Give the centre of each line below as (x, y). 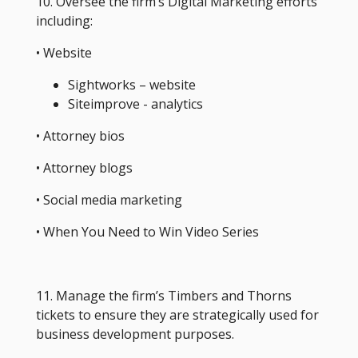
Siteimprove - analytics (135, 103)
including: (64, 20)
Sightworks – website (131, 84)
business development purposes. (135, 334)
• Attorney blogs (84, 167)
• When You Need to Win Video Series (147, 231)
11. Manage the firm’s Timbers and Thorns (163, 295)
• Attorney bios (80, 135)
